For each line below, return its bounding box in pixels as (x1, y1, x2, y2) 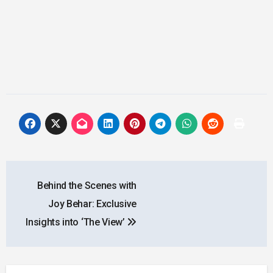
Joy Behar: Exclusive (48, 198, 136, 210)
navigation (5, 185, 99, 209)
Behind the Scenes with (37, 180, 136, 192)
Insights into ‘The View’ (26, 216, 127, 229)
